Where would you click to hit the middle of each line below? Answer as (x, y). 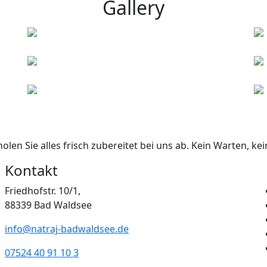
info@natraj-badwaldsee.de (67, 229)
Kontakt (31, 170)
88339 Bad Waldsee (48, 205)
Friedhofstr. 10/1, (43, 191)
